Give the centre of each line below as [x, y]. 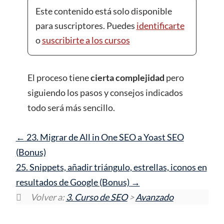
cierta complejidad [127, 77]
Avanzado [154, 197]
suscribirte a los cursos [86, 40]
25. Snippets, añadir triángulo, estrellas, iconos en [111, 167]
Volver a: [48, 197]
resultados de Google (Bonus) [73, 182]
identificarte [160, 26]
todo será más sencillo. [71, 107]
